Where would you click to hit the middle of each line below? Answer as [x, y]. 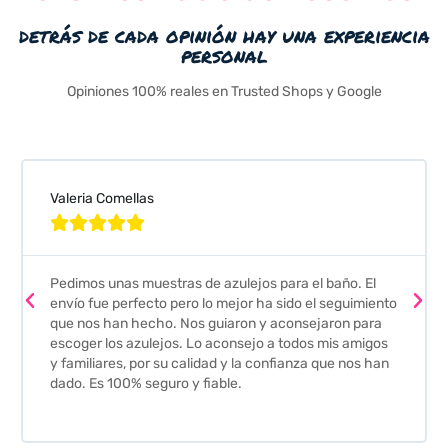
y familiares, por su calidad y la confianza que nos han [219, 363]
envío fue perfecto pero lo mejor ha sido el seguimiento [223, 303]
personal [224, 55]
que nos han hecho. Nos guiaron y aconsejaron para [215, 323]
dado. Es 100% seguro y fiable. [145, 383]
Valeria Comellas [101, 198]
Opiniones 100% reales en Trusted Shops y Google [224, 91]
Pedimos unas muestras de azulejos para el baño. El [212, 283]
